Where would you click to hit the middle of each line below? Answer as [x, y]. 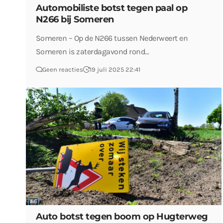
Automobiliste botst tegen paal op [111, 8]
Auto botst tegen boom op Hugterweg [122, 216]
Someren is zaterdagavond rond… [92, 51]
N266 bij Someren [75, 19]
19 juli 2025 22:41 [115, 69]
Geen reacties [62, 69]
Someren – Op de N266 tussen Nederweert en [112, 38]
